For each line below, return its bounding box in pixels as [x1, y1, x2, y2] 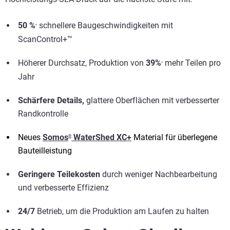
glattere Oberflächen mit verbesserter [84, 95, 219, 105]
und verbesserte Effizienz [18, 183, 109, 193]
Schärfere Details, [18, 95, 84, 105]
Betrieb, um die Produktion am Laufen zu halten [35, 206, 209, 216]
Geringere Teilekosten [18, 169, 100, 179]
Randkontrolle [18, 109, 68, 119]
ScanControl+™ [18, 34, 72, 44]
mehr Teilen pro [165, 58, 221, 68]
